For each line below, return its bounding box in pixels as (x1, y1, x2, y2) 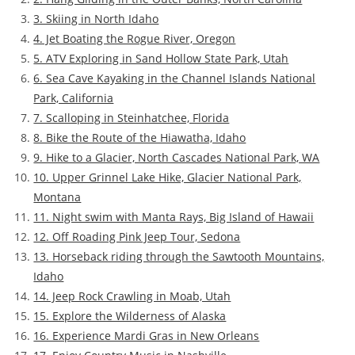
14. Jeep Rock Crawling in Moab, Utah (33, 288, 231, 304)
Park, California (33, 90, 114, 106)
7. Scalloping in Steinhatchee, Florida (33, 110, 230, 126)
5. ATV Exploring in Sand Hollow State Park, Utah (33, 51, 289, 67)
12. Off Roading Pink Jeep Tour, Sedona (33, 229, 241, 245)
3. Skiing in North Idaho (33, 11, 159, 27)
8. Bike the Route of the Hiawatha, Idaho (33, 130, 246, 146)
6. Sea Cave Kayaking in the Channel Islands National (33, 71, 316, 86)
